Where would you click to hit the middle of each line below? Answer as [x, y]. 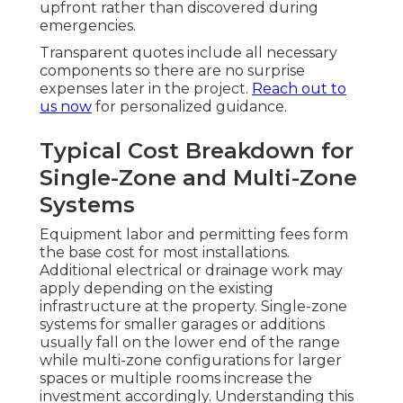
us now [66, 107]
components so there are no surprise [172, 71]
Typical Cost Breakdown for [197, 151]
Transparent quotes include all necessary [188, 53]
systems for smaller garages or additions [182, 325]
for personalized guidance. [189, 107]
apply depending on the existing [157, 289]
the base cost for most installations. [165, 253]
